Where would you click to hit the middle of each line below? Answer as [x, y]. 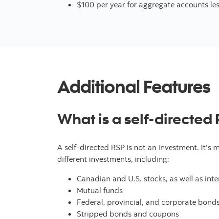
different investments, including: [113, 159]
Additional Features [134, 86]
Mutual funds [100, 190]
